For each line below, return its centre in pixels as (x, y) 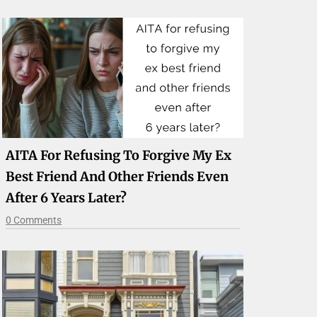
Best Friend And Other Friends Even (117, 177)
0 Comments (34, 220)
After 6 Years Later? (67, 198)
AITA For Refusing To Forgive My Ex (119, 156)
